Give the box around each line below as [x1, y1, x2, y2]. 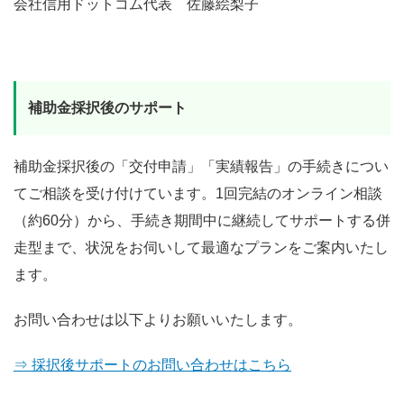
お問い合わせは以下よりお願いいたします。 [14, 311, 302, 327]
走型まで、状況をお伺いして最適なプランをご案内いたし [14, 239, 389, 255]
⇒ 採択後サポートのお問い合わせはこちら [14, 356, 291, 372]
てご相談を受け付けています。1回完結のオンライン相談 [14, 185, 382, 201]
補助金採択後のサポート [28, 99, 187, 115]
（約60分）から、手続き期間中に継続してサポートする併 [14, 212, 390, 228]
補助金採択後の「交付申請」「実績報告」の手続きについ [14, 158, 389, 174]
